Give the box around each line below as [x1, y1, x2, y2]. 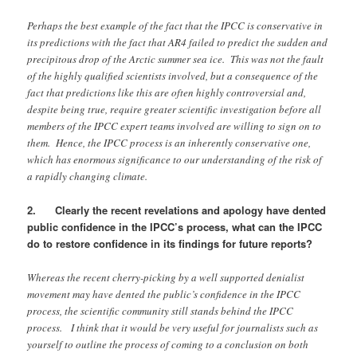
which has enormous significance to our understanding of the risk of [27, 152, 323, 167]
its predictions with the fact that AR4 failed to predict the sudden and [27, 35, 328, 50]
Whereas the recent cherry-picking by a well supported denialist [27, 269, 305, 284]
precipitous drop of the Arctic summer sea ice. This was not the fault [27, 52, 324, 67]
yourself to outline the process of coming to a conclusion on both [27, 336, 309, 351]
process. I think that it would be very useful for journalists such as [27, 320, 319, 335]
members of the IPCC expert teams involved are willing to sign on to [27, 119, 322, 134]
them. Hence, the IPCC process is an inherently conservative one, [27, 135, 312, 151]
